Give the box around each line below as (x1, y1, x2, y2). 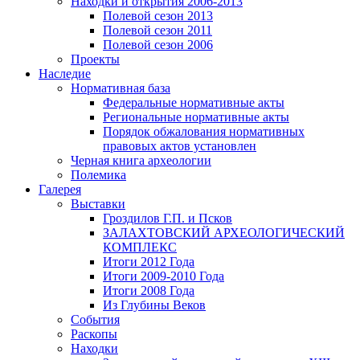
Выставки (71, 197, 125, 211)
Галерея (39, 182, 81, 197)
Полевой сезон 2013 (103, 9, 213, 23)
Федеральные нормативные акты (103, 96, 284, 110)
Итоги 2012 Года (103, 255, 194, 269)
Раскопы (71, 327, 117, 342)
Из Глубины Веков (103, 298, 206, 313)
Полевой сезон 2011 (103, 23, 212, 38)
